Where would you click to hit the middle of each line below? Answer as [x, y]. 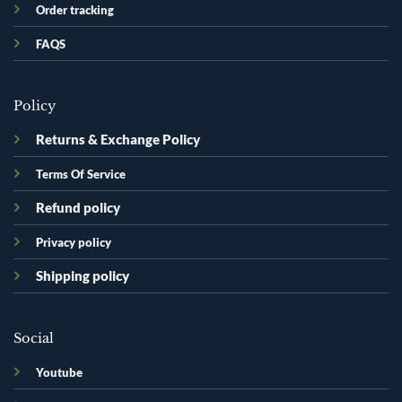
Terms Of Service [80, 174]
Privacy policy [73, 242]
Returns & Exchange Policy [118, 139]
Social [33, 338]
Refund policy [78, 207]
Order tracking [74, 10]
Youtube [59, 372]
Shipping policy [82, 275]
